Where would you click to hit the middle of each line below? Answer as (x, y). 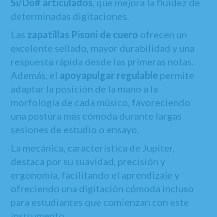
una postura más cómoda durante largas (96, 116)
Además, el (35, 75)
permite (176, 75)
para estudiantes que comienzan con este (100, 202)
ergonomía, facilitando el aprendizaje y (95, 175)
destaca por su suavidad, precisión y (88, 161)
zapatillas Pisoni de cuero (83, 34)
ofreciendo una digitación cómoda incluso (102, 188)
